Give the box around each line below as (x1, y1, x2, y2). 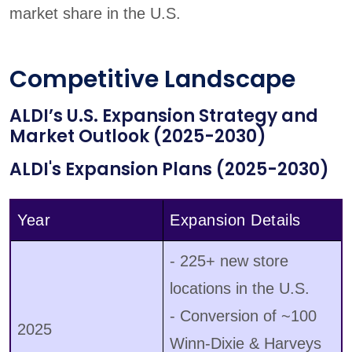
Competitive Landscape (9, 63, 295, 97)
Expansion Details (170, 211, 301, 229)
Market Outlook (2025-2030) (9, 124, 266, 149)
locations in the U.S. (170, 280, 310, 298)
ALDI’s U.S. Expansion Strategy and (9, 104, 318, 129)
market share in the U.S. (9, 5, 181, 23)
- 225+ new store (170, 252, 288, 270)
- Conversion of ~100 (170, 307, 317, 325)
